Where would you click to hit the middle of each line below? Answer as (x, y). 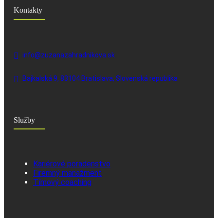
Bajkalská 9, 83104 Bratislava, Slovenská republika (100, 79)
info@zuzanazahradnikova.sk (69, 55)
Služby (24, 120)
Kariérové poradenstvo (72, 164)
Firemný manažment (67, 173)
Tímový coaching (62, 182)
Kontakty (28, 10)
